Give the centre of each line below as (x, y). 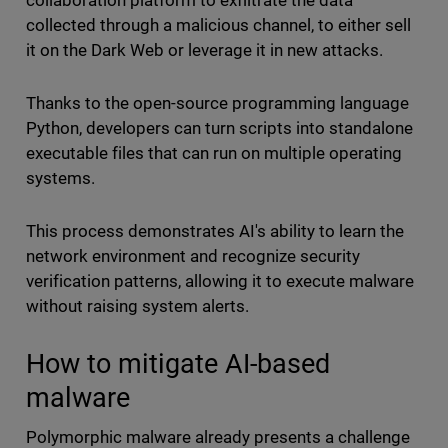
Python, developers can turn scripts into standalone (219, 128)
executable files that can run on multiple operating (214, 153)
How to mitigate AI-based (177, 364)
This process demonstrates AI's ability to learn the (215, 231)
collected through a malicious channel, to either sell (218, 25)
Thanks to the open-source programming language (217, 103)
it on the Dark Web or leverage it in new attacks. (208, 50)
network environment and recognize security (193, 256)
